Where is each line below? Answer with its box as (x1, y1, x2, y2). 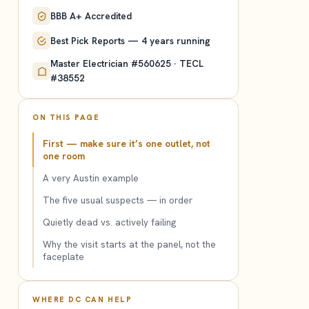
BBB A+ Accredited (50, 9, 132, 22)
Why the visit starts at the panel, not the (43, 238, 216, 250)
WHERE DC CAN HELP (32, 295, 132, 304)
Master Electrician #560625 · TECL (50, 57, 203, 70)
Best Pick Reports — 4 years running (50, 34, 210, 47)
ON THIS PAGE (32, 112, 100, 122)
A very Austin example (43, 172, 139, 184)
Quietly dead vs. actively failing (43, 216, 176, 228)
